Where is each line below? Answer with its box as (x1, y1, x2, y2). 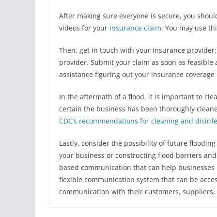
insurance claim (109, 23, 161, 32)
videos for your (59, 23, 109, 32)
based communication (59, 162, 131, 172)
